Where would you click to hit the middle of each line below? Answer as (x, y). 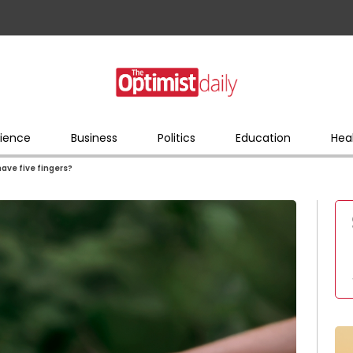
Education (263, 137)
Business (94, 137)
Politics (176, 137)
